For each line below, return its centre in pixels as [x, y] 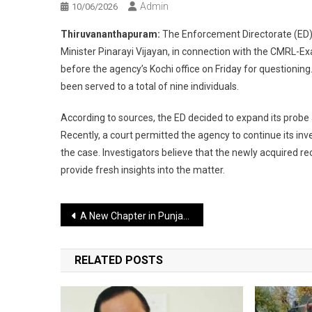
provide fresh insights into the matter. [143, 170]
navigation [110, 243]
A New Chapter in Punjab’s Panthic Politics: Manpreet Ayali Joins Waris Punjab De [132, 216]
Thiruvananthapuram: [110, 34]
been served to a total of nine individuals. [150, 86]
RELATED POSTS [119, 260]
